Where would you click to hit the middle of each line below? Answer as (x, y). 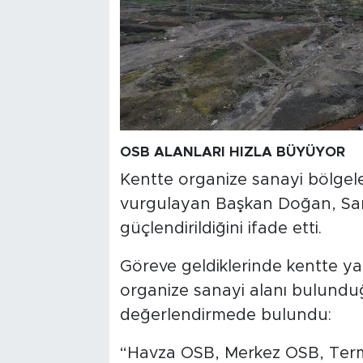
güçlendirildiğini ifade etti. (220, 228)
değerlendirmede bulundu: (225, 315)
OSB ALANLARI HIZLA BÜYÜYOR (232, 152)
